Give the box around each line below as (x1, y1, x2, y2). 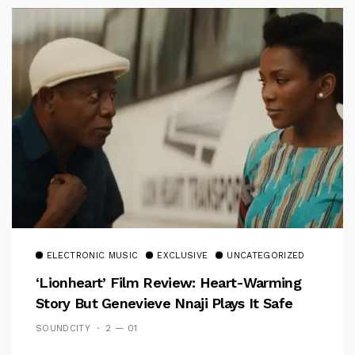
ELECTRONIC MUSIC (47, 250, 139, 261)
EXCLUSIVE (157, 250, 208, 261)
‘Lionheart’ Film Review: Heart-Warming (36, 274, 301, 292)
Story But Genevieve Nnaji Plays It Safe (36, 295, 293, 312)
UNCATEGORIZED (227, 250, 305, 261)
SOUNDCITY (36, 323, 90, 334)
